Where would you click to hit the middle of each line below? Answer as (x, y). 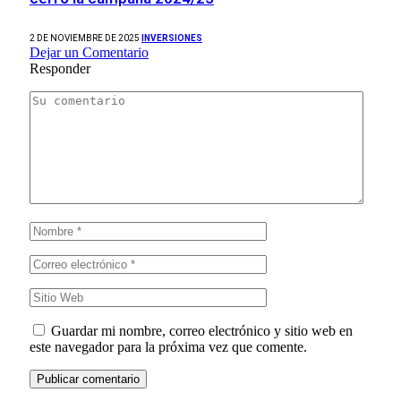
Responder (60, 68)
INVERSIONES (172, 38)
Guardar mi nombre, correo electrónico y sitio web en (202, 330)
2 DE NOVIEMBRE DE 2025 (85, 38)
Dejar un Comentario (89, 52)
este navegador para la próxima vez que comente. (168, 346)
